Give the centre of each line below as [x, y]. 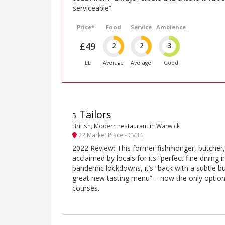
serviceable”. [93, 8]
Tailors [96, 114]
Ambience [171, 27]
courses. [86, 188]
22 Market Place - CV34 [110, 134]
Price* [86, 27]
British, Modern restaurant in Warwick [126, 125]
